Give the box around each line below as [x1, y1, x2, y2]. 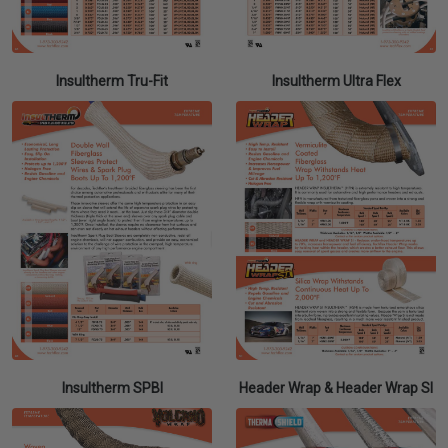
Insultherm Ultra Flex [271, 72, 401, 89]
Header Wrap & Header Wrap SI [239, 379, 433, 396]
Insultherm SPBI [61, 379, 163, 396]
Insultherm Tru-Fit [56, 72, 168, 89]
